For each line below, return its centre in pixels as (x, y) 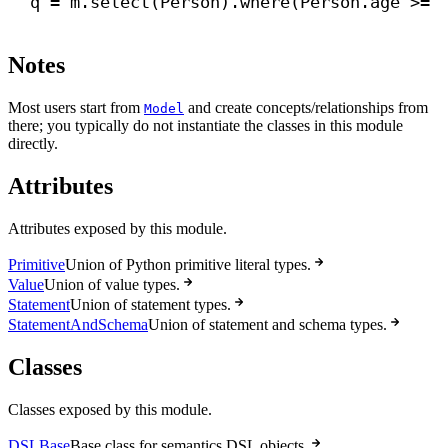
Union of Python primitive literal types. (188, 264)
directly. (33, 144)
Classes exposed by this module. (110, 409)
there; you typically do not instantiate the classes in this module (205, 126)
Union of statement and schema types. (267, 324)
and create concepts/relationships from (306, 108)
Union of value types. (112, 284)
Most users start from (76, 108)
